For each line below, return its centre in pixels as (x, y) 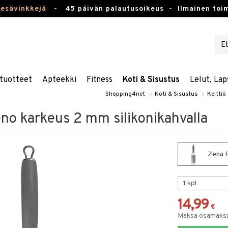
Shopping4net (125, 94)
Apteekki (59, 80)
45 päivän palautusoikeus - (121, 9)
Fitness (99, 80)
